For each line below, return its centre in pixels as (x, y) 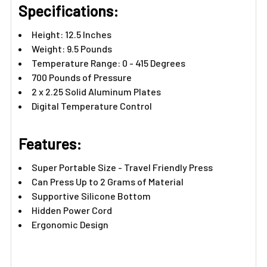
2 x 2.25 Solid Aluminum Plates (96, 91)
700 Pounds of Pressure (82, 77)
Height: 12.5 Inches (72, 34)
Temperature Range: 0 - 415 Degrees (108, 63)
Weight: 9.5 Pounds (72, 49)
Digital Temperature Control (93, 106)
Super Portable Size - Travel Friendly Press (122, 167)
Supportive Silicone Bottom (92, 196)
